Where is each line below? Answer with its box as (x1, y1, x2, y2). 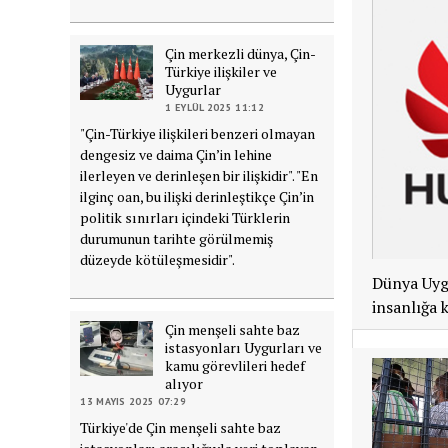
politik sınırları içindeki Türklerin (80, 207, 291, 227)
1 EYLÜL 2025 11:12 (165, 100, 264, 114)
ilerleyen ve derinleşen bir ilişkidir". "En (80, 165, 319, 185)
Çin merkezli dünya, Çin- (165, 43, 317, 63)
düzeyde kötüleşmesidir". (80, 249, 236, 269)
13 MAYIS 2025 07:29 (80, 394, 187, 408)
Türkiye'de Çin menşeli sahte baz (80, 417, 282, 437)
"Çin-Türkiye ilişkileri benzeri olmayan (80, 123, 316, 143)
